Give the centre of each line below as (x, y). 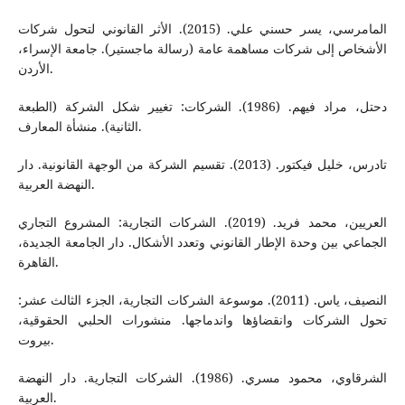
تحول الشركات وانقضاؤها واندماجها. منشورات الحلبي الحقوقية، (202, 320)
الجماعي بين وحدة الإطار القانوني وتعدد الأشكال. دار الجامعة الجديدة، (202, 242)
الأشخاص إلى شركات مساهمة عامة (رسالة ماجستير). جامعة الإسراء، (202, 49)
